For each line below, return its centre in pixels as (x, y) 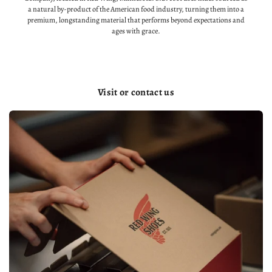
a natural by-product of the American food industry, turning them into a (136, 9)
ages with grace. (136, 31)
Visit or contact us (136, 93)
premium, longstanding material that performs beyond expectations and (136, 20)
